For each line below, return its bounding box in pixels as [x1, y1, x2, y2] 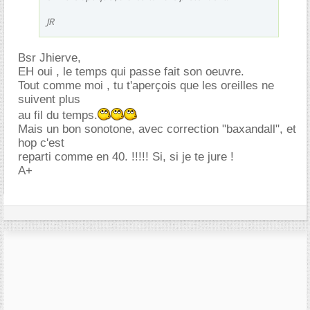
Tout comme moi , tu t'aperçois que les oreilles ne [18, 78, 274, 92]
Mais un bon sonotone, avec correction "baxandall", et [18, 122, 296, 136]
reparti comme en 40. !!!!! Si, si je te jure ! [18, 149, 234, 163]
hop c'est [18, 136, 64, 149]
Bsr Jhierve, [18, 51, 81, 64]
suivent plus [18, 92, 80, 106]
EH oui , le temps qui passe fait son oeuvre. [18, 64, 244, 78]
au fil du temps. [18, 108, 98, 122]
